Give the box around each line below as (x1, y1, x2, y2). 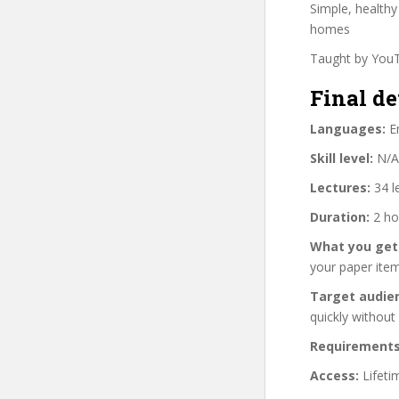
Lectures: (310, 178, 370, 196)
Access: (310, 366, 359, 384)
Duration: (310, 208, 370, 225)
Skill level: (310, 149, 373, 167)
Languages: (310, 119, 386, 137)
